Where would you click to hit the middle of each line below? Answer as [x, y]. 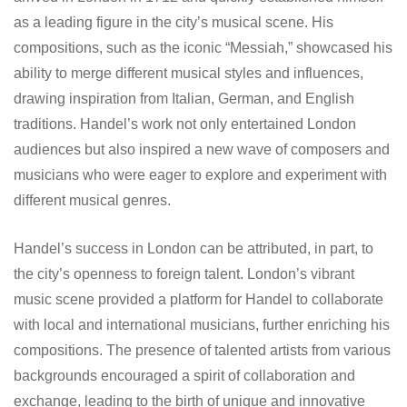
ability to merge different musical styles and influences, [189, 73]
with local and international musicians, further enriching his [202, 324]
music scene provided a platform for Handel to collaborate [199, 299]
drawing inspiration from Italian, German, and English [184, 98]
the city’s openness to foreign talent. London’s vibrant [184, 273]
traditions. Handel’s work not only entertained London [185, 124]
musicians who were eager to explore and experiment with [200, 174]
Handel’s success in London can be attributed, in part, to [194, 248]
